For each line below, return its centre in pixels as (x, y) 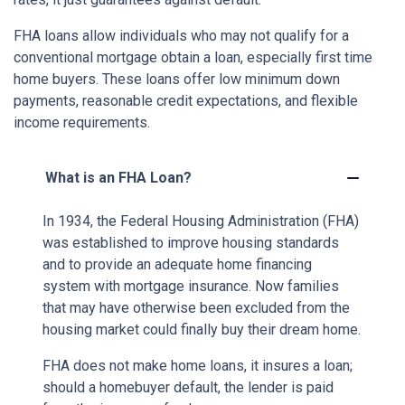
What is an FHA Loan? (118, 177)
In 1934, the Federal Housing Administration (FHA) (201, 221)
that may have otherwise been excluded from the (196, 307)
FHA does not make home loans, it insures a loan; (198, 365)
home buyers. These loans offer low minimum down (177, 79)
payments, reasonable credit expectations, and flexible (186, 100)
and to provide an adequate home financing (177, 264)
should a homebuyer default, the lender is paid (188, 387)
